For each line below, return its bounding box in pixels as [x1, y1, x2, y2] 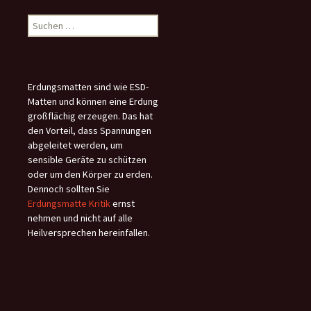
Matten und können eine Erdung [28, 95, 158, 108]
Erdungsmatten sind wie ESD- [28, 81, 149, 93]
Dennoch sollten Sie [28, 183, 110, 195]
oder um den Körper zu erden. [28, 168, 153, 180]
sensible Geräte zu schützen [28, 153, 146, 166]
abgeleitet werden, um [28, 139, 123, 151]
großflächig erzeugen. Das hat [28, 110, 153, 122]
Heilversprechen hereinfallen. [28, 226, 150, 239]
